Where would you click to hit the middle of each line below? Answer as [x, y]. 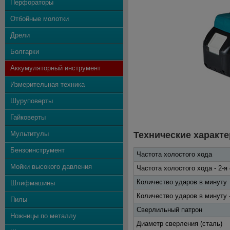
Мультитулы [30, 134]
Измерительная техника [47, 84]
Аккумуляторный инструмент [55, 68]
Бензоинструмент [37, 150]
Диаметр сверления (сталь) [179, 224]
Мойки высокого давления [51, 167]
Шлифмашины [33, 183]
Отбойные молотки [40, 19]
